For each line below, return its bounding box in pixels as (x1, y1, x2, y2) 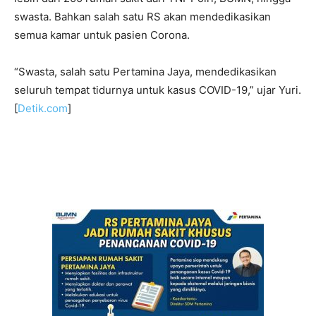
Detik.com (18, 101, 68, 115)
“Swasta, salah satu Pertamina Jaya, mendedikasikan (14, 64, 276, 78)
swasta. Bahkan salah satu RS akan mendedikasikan (14, 9, 271, 23)
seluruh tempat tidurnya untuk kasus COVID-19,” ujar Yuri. (14, 83, 301, 97)
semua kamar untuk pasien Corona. (14, 28, 190, 42)
